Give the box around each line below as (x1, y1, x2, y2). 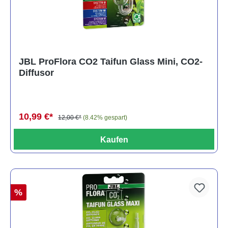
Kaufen (100, 135, 128, 144)
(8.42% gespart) (83, 113, 127, 121)
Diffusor (19, 67, 54, 78)
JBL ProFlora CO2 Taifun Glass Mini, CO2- (19, 56, 203, 67)
